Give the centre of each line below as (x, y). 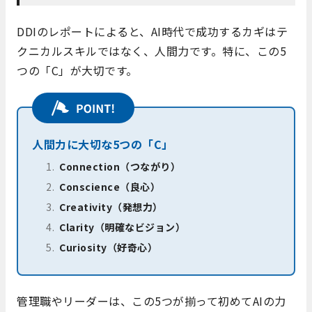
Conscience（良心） (110, 186)
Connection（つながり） (120, 166)
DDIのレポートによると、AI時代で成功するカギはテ (152, 32)
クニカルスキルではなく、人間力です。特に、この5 (151, 51)
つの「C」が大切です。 (77, 71)
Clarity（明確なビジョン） (122, 227)
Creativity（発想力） (111, 206)
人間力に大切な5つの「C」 (103, 144)
